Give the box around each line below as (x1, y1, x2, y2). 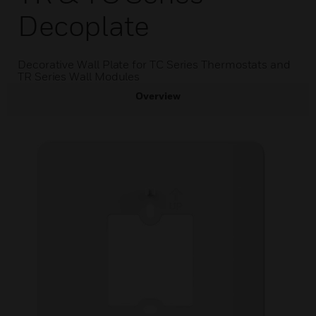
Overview (135, 90, 181, 102)
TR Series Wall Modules (18, 69, 140, 83)
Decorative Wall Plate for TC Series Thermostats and (18, 57, 291, 71)
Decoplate (18, 8, 150, 42)
